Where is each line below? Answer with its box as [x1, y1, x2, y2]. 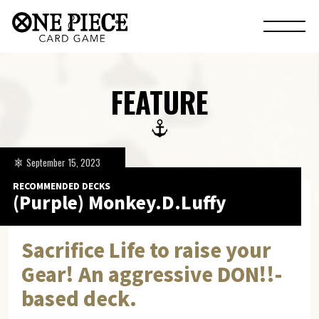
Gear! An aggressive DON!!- [21, 260, 282, 288]
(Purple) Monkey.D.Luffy [12, 189, 226, 214]
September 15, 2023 [26, 155, 100, 170]
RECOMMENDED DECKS [12, 179, 110, 192]
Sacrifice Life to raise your [21, 236, 271, 264]
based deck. [21, 284, 137, 313]
